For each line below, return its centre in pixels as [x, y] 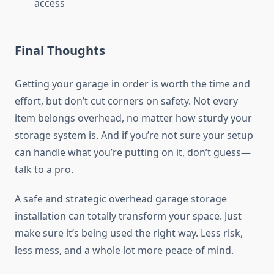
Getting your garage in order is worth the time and [132, 84]
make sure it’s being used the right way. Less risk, [129, 233]
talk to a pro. [44, 170]
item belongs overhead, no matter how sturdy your [133, 118]
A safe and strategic [62, 199]
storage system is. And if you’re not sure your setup [134, 135]
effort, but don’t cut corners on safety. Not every [126, 101]
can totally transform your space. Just [154, 216]
